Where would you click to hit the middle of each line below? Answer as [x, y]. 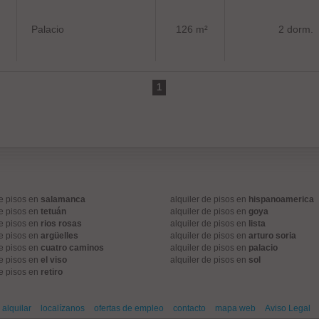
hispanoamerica [281, 199]
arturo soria [272, 236]
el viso [53, 260]
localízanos [62, 308]
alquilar [16, 308]
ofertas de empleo [129, 308]
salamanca [63, 199]
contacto [189, 308]
